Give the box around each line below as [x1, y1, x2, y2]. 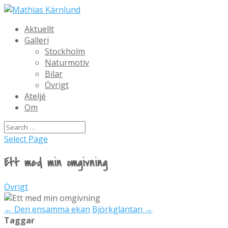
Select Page [4, 133, 48, 145]
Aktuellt [24, 23, 54, 35]
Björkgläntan [92, 203, 145, 215]
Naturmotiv [45, 57, 89, 68]
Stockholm [45, 46, 85, 57]
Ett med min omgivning [4, 154, 107, 171]
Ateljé [24, 91, 46, 102]
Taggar [4, 214, 35, 226]
